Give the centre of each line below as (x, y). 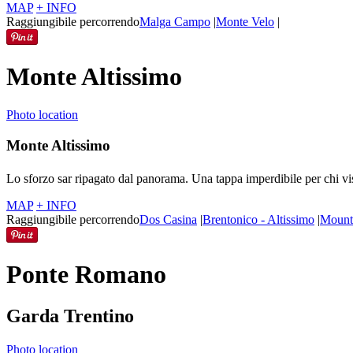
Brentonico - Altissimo (258, 220)
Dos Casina (168, 220)
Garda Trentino (70, 316)
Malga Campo (175, 22)
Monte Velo (245, 22)
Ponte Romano (86, 274)
